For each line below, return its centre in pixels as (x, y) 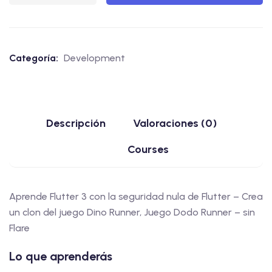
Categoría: (35, 58)
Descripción (76, 123)
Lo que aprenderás (61, 256)
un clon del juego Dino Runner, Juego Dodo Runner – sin (132, 212)
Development (94, 58)
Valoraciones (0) (175, 123)
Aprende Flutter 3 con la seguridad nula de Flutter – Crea (136, 196)
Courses (148, 149)
